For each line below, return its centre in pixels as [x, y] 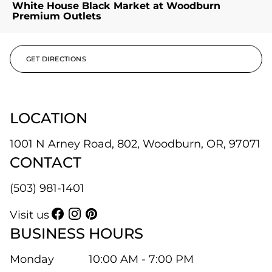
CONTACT [46, 162]
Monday [32, 259]
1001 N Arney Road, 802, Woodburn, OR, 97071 [135, 144]
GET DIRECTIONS [56, 59]
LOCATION [49, 118]
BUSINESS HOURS [76, 233]
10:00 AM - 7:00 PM [141, 259]
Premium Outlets [57, 16]
